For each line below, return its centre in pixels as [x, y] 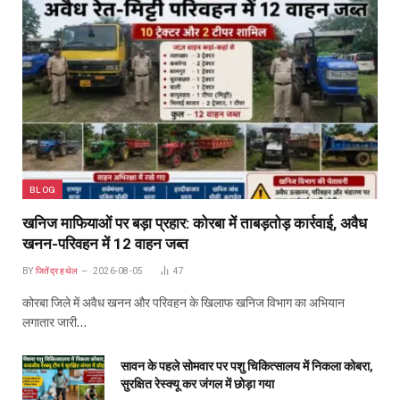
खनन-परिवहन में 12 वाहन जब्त [105, 244]
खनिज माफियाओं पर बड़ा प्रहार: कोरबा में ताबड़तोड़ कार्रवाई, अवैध [195, 224]
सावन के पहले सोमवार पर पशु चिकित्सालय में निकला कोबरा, [247, 367]
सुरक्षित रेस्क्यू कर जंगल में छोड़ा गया [197, 384]
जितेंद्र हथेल [57, 271]
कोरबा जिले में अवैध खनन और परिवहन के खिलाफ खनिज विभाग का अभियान [183, 303]
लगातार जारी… [54, 323]
